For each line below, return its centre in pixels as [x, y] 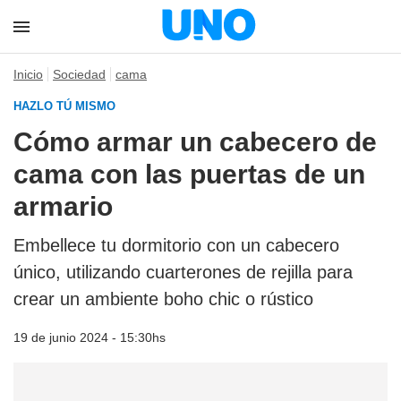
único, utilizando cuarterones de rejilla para [183, 272]
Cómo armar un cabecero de [195, 142]
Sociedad [79, 74]
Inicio [28, 74]
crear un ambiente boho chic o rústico [163, 299]
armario [63, 206]
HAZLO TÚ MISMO [64, 106]
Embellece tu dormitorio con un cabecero [176, 245]
